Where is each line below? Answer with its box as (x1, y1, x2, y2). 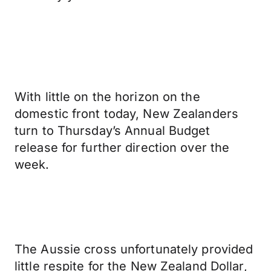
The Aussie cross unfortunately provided (15, 242, 253, 256)
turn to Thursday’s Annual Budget (15, 123, 211, 138)
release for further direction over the (15, 140, 230, 155)
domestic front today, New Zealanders (15, 106, 239, 121)
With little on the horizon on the (15, 90, 200, 104)
